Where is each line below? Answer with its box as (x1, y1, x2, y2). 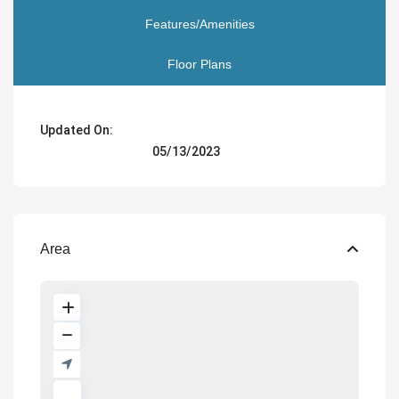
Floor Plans (167, 57, 232, 72)
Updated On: (40, 123, 114, 138)
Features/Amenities (144, 17, 255, 32)
